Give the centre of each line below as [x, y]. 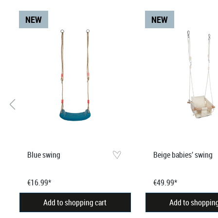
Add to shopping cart [75, 202]
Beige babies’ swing [183, 154]
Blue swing [44, 154]
